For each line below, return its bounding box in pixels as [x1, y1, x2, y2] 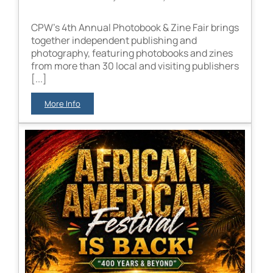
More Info [44, 97, 80, 109]
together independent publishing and [31, 33, 197, 47]
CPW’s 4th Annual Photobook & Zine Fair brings [31, 20, 239, 34]
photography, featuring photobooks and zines [31, 46, 233, 60]
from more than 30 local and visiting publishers [31, 58, 239, 73]
